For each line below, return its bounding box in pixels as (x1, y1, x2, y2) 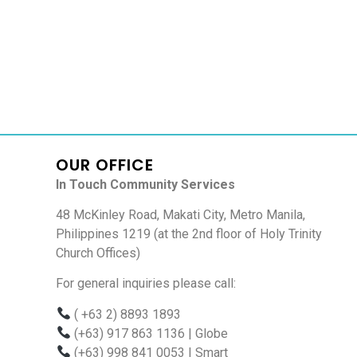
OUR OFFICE (56, 153, 155, 176)
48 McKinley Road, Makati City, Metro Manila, (56, 206, 306, 222)
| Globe (184, 325, 228, 341)
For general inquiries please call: (56, 276, 237, 292)
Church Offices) (56, 245, 141, 261)
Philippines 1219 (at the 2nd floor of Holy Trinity (56, 226, 323, 241)
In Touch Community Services (56, 176, 236, 192)
